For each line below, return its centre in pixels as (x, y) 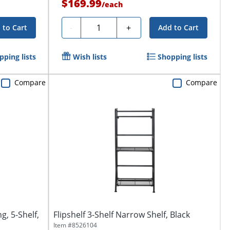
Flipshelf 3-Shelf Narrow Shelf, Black (121, 215)
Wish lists (90, 57)
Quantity (101, 26)
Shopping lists (183, 57)
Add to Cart (179, 28)
